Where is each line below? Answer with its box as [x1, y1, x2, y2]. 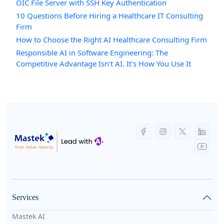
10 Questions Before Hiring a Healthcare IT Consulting [16, 10, 203, 20]
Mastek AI [12, 211, 45, 221]
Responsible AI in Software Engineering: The [16, 47, 168, 57]
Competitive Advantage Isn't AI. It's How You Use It [16, 58, 191, 68]
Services [12, 193, 38, 201]
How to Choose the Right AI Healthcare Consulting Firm [16, 34, 207, 44]
